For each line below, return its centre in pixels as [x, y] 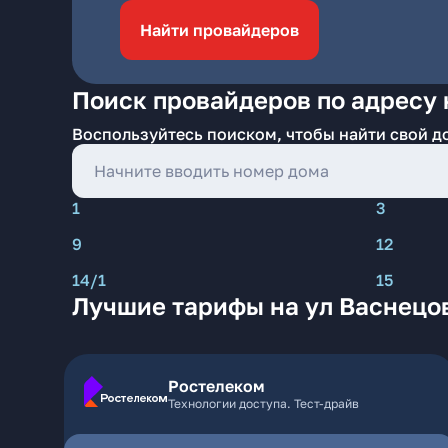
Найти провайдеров [219, 30]
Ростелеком [216, 386]
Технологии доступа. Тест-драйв [263, 403]
